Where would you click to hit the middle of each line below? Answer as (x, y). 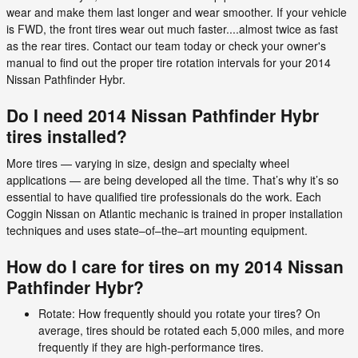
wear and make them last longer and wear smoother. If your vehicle (177, 12)
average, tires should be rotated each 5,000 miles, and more (191, 330)
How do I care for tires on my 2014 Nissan (175, 266)
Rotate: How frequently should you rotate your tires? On (179, 313)
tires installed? (67, 136)
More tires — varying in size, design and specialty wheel (148, 163)
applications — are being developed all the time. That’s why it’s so (173, 179)
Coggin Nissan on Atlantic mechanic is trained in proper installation (175, 213)
